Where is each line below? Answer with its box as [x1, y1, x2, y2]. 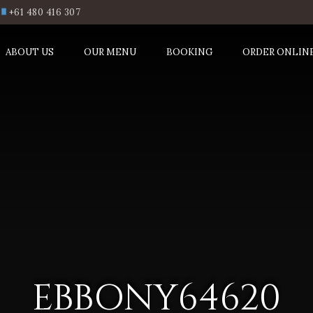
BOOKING [166, 46, 213, 58]
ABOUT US [6, 46, 54, 58]
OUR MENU [84, 46, 137, 58]
